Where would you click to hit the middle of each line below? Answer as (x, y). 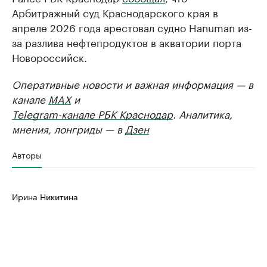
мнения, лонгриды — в (69, 128)
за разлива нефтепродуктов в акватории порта (127, 42)
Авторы (27, 154)
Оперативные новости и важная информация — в (133, 83)
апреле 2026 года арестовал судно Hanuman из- (132, 27)
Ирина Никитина (45, 196)
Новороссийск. (49, 57)
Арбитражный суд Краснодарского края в (115, 12)
